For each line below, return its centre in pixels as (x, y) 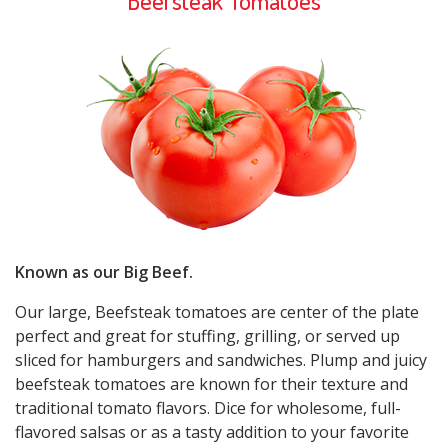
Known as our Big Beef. (104, 271)
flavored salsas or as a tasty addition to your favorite (212, 431)
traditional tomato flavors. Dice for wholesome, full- (208, 407)
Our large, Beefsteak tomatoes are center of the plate (217, 311)
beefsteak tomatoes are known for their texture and (211, 383)
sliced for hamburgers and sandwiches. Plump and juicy (221, 359)
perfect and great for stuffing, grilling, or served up (207, 335)
